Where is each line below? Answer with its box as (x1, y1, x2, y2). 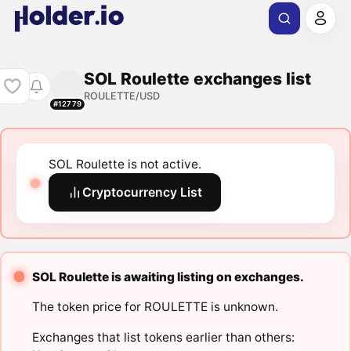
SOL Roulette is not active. (49, 157, 202, 172)
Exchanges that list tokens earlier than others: (31, 329, 295, 345)
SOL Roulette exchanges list (83, 68, 311, 89)
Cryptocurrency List (82, 185, 203, 201)
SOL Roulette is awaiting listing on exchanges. (31, 269, 304, 284)
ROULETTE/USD (83, 89, 160, 102)
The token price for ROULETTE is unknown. (31, 299, 278, 315)
